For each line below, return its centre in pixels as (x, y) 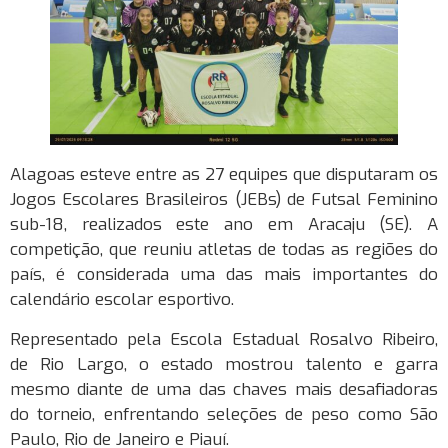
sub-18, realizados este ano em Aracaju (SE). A (224, 225)
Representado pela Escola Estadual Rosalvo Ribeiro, (224, 339)
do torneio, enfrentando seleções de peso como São (224, 414)
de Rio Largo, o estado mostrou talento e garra (224, 364)
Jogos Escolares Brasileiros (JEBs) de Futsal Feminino (224, 200)
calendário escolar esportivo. (122, 300)
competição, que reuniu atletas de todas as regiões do (224, 250)
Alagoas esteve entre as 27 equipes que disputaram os (224, 175)
